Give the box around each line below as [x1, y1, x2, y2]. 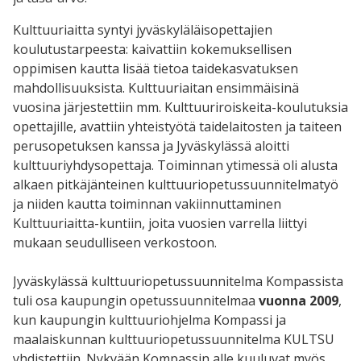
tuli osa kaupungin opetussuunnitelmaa [13, 291, 259, 309]
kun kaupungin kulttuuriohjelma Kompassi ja [13, 310, 286, 329]
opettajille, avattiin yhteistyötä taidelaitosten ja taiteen [13, 117, 342, 135]
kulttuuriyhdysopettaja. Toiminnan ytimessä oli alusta [13, 156, 338, 174]
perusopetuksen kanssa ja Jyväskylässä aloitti [13, 136, 289, 155]
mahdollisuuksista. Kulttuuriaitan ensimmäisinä [13, 78, 299, 97]
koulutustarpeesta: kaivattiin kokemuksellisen [13, 39, 292, 58]
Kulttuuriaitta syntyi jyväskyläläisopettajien [13, 20, 272, 39]
